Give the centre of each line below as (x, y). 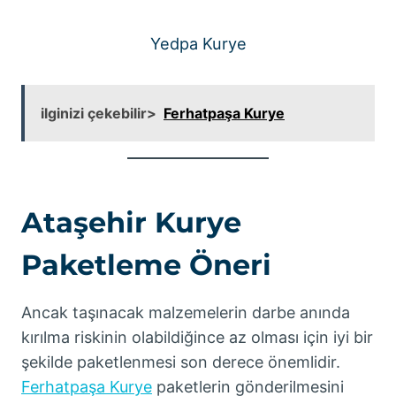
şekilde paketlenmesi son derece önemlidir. (181, 362)
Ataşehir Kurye (131, 222)
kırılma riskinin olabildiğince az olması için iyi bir (197, 337)
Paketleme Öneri (146, 264)
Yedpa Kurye (198, 43)
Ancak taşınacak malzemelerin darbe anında (186, 312)
